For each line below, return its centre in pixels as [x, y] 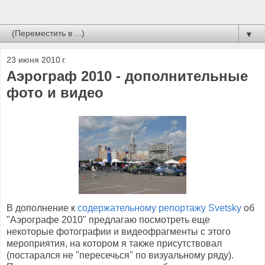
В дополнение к [42, 208]
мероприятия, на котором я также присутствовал [114, 243]
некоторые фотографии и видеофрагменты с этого [119, 231]
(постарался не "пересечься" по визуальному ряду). [120, 255]
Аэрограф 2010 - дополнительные [127, 76]
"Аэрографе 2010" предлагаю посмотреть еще [108, 219]
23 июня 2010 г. [36, 60]
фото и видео [55, 93]
